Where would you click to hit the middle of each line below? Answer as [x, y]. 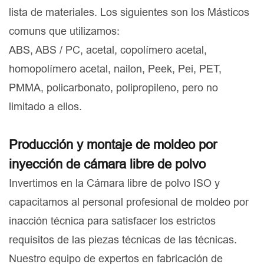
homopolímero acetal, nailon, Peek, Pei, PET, [115, 69]
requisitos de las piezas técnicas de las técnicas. [123, 240]
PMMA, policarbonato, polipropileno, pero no [113, 88]
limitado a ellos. [45, 107]
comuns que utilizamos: [64, 31]
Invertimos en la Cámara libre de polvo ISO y [114, 183]
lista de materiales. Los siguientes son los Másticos [129, 12]
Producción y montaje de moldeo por [113, 145]
